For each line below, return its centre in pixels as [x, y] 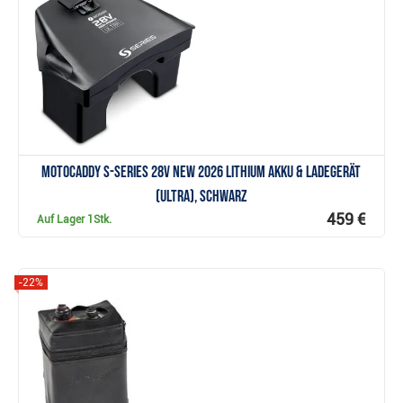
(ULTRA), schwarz [201, 197]
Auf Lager [63, 220]
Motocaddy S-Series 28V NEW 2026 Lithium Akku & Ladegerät [201, 173]
